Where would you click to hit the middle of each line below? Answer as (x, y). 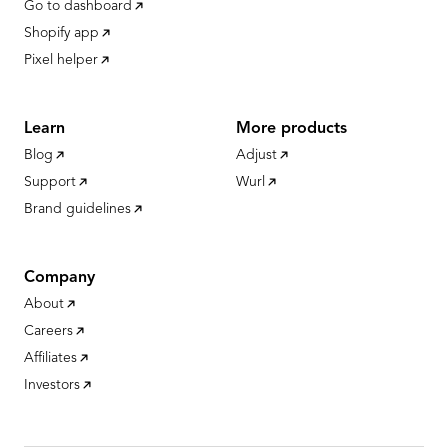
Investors (52, 385)
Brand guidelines (77, 209)
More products (291, 129)
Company (59, 278)
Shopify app (61, 33)
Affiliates (50, 358)
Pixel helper (61, 60)
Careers (48, 331)
